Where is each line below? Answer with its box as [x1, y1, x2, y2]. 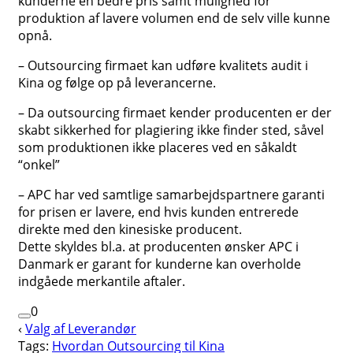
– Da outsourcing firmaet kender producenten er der [18, 104, 332, 122]
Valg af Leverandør [25, 320, 136, 338]
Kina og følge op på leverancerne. [18, 74, 216, 92]
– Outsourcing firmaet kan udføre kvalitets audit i [18, 57, 308, 75]
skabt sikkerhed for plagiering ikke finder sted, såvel [18, 121, 324, 139]
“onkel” [18, 156, 60, 174]
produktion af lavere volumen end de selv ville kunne [18, 9, 330, 28]
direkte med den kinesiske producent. [18, 221, 242, 239]
